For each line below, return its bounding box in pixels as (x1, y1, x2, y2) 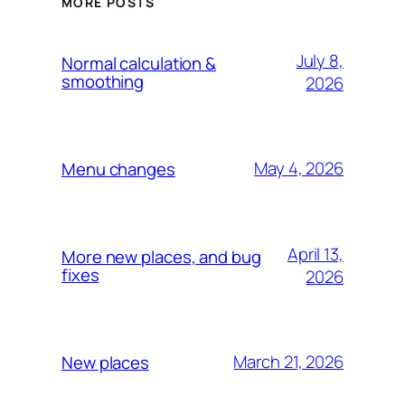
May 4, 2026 (254, 156, 344, 181)
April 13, (287, 241, 344, 266)
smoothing (61, 69, 145, 93)
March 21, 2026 (233, 350, 344, 374)
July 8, (296, 48, 344, 72)
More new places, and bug (61, 244, 261, 268)
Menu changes (61, 156, 175, 181)
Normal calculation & (61, 51, 216, 75)
